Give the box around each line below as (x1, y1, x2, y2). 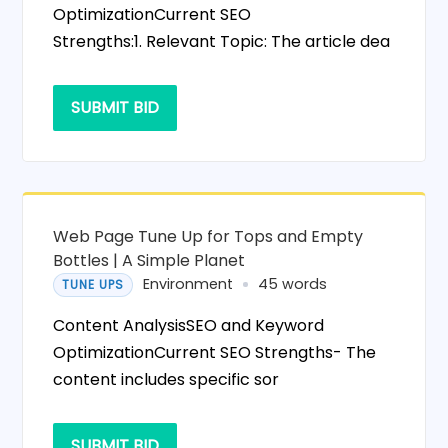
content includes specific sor (53, 367, 280, 391)
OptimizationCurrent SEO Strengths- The (53, 340, 377, 364)
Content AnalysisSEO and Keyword (53, 313, 325, 337)
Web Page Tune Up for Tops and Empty (53, 224, 364, 248)
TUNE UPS (62, 275, 125, 293)
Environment (143, 274, 234, 295)
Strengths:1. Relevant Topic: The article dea (53, 29, 391, 53)
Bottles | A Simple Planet (53, 248, 246, 272)
